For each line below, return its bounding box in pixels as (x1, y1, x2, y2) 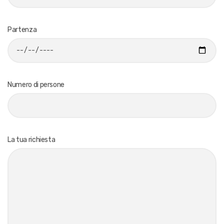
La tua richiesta (7, 135, 55, 144)
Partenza (7, 25, 37, 34)
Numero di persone (7, 80, 65, 89)
